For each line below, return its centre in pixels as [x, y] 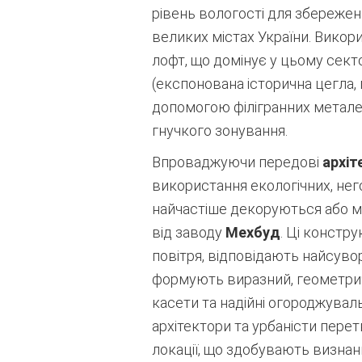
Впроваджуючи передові [237, 162]
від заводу [188, 232]
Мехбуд [253, 232]
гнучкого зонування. [219, 130]
